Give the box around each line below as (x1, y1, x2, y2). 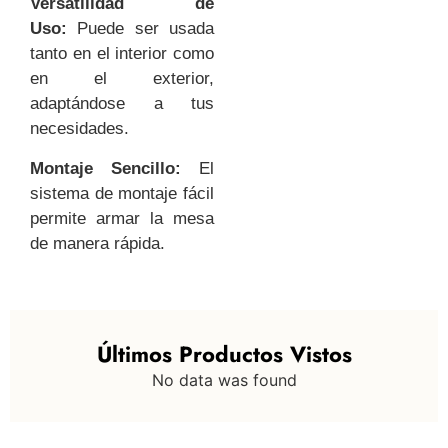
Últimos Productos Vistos (96, 338, 352, 371)
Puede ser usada (67, 19, 214, 39)
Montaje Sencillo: (30, 158, 181, 178)
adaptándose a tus (30, 94, 214, 114)
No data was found (151, 370, 297, 391)
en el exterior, (30, 69, 214, 89)
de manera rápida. (30, 233, 165, 253)
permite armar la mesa (30, 208, 214, 228)
